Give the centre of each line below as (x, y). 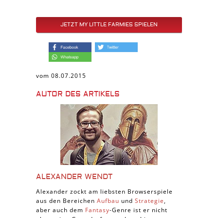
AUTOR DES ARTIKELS (78, 94)
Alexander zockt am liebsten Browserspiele (104, 191)
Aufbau (108, 201)
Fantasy (97, 210)
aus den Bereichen (66, 201)
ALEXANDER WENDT (74, 177)
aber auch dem (61, 210)
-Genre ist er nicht (138, 210)
